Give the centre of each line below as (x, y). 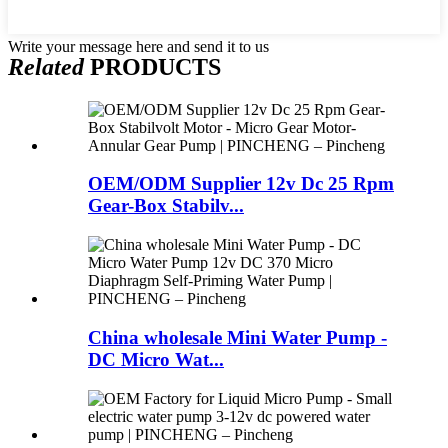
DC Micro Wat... (156, 359)
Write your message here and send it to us (138, 46)
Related (46, 66)
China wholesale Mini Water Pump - (237, 337)
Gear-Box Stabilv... (166, 206)
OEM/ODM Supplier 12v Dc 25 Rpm (241, 184)
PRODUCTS (152, 66)
